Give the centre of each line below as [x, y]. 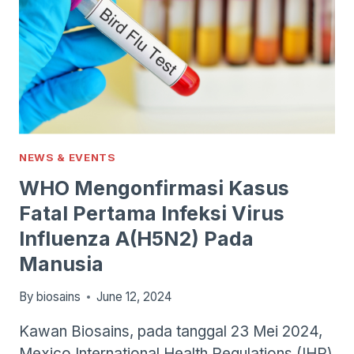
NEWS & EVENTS [68, 157]
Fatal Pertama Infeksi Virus [152, 213]
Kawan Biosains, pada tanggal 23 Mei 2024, [171, 332]
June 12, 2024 [134, 297]
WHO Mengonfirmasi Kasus [154, 188]
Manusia [61, 264]
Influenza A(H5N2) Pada [136, 238]
